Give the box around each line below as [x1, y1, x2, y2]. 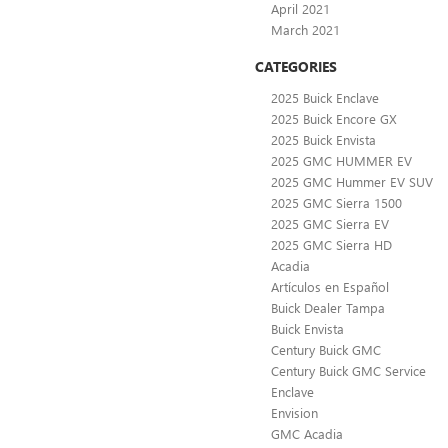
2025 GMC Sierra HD [271, 235, 392, 253]
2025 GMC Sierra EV [271, 214, 389, 232]
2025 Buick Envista [271, 130, 376, 148]
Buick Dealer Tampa [271, 298, 385, 316]
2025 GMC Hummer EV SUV [271, 172, 433, 190]
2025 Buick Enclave [271, 88, 379, 106]
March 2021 [271, 20, 340, 38]
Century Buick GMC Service [271, 361, 426, 379]
